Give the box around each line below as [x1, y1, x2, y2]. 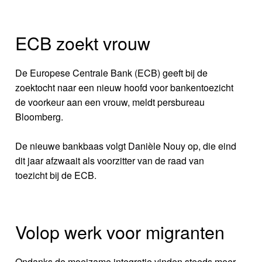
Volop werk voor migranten [15, 219, 225, 244]
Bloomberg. [15, 109, 64, 123]
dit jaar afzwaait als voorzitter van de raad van [15, 153, 205, 167]
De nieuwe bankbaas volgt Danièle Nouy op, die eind [15, 139, 237, 153]
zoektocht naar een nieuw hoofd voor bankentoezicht [15, 80, 234, 94]
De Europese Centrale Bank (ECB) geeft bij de [15, 65, 208, 80]
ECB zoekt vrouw [15, 29, 151, 56]
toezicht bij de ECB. [15, 168, 97, 182]
